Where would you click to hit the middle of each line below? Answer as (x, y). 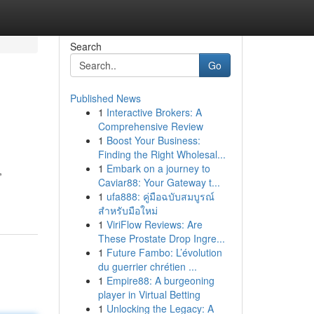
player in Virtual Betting (149, 294)
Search (86, 46)
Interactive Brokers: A (154, 112)
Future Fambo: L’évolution (164, 252)
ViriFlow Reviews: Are (154, 224)
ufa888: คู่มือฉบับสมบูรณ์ (160, 196)
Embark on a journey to (158, 168)
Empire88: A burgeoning (160, 280)
